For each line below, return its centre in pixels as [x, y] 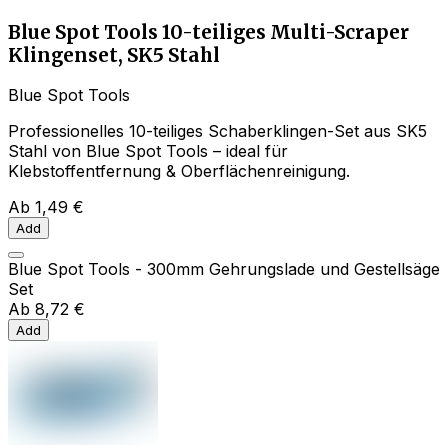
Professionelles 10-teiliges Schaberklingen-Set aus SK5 [217, 131]
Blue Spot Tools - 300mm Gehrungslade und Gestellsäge [224, 269]
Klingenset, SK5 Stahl [114, 55]
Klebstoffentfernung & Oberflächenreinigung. [179, 171]
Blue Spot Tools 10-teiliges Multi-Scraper [208, 32]
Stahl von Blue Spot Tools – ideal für [148, 151]
